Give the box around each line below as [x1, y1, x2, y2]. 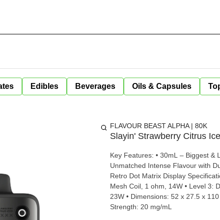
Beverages [75, 82, 115, 90]
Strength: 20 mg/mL [110, 203, 172, 211]
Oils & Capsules [132, 82, 192, 90]
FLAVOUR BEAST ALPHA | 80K [110, 122, 207, 130]
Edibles [30, 82, 58, 90]
